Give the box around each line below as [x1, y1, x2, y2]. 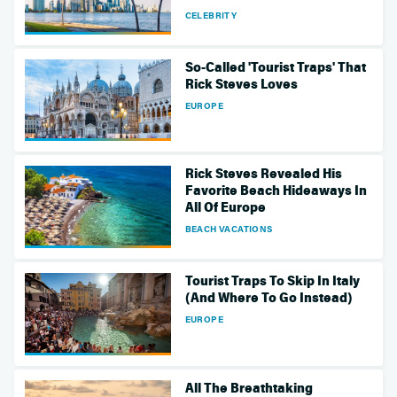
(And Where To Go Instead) [184, 290, 353, 307]
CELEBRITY [184, 9, 237, 21]
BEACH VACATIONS [184, 222, 273, 236]
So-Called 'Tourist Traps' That [184, 58, 366, 75]
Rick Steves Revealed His [184, 166, 342, 183]
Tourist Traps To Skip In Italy [184, 273, 360, 290]
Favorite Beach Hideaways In [184, 183, 367, 199]
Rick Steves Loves [184, 75, 298, 92]
